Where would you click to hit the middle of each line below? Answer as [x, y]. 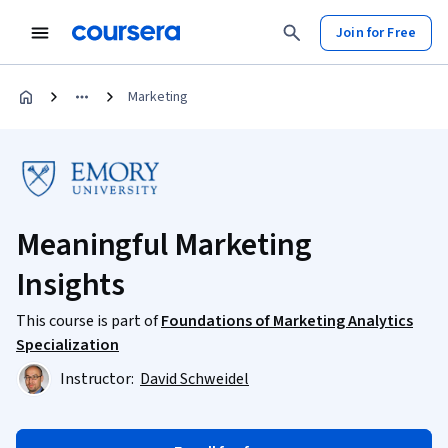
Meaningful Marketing [164, 245]
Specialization [67, 345]
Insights [71, 285]
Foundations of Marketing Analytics [287, 321]
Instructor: [98, 379]
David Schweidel [194, 379]
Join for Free [376, 32]
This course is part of [88, 321]
